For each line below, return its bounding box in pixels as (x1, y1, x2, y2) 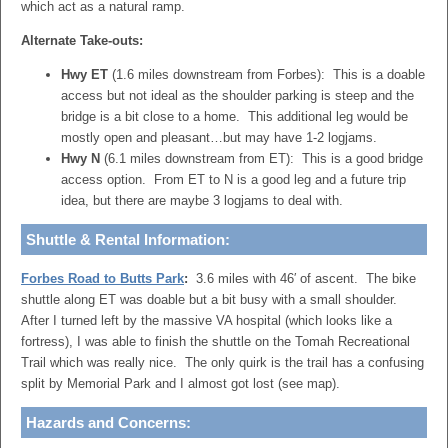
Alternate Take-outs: (21, 33, 143, 48)
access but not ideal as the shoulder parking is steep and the (61, 88, 414, 103)
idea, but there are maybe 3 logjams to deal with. (61, 193, 343, 208)
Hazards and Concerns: (26, 414, 191, 431)
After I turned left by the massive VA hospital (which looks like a (21, 313, 392, 328)
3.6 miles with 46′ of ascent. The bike (196, 271, 416, 286)
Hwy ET (61, 67, 108, 82)
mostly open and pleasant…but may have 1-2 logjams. (61, 130, 377, 145)
